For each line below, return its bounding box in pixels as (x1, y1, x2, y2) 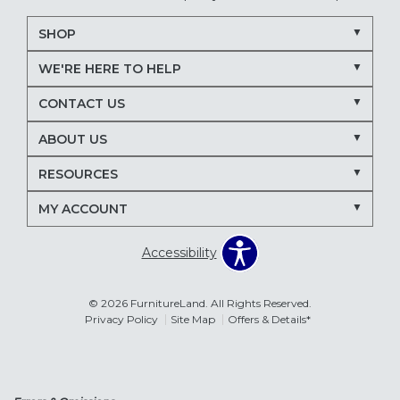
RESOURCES (37, 165, 118, 182)
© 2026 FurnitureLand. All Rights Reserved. (88, 296, 312, 310)
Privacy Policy (84, 312, 158, 326)
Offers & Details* (227, 312, 311, 326)
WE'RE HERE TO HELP (37, 61, 181, 77)
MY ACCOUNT (37, 201, 128, 217)
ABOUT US (37, 130, 107, 147)
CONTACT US (37, 96, 125, 112)
